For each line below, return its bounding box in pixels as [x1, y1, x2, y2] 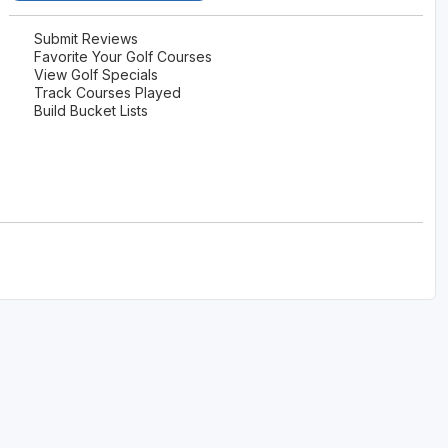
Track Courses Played [30, 83, 182, 101]
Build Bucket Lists [30, 101, 149, 119]
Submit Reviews [30, 29, 139, 47]
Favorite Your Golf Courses [30, 47, 213, 65]
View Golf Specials [30, 65, 159, 83]
